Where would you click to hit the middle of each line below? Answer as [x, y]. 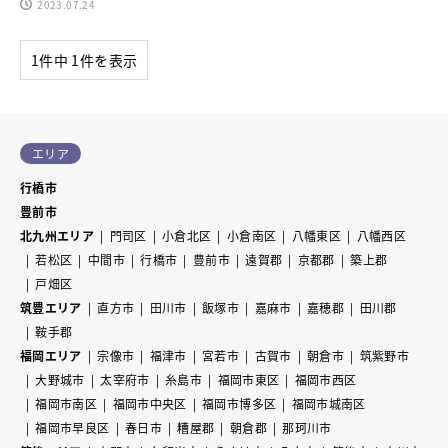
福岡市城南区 [328, 403]
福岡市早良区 [72, 427]
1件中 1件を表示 [84, 59]
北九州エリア [57, 235]
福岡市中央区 [149, 403]
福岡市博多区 [239, 403]
